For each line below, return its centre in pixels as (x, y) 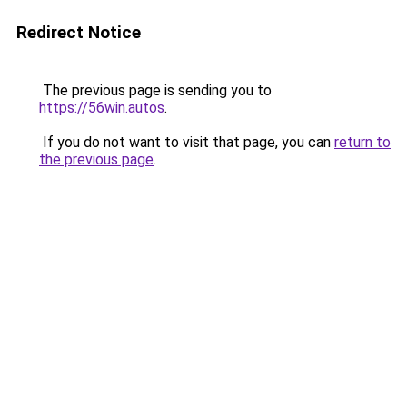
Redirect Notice (79, 32)
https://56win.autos (102, 108)
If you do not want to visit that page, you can (187, 142)
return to (362, 142)
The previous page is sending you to (155, 90)
